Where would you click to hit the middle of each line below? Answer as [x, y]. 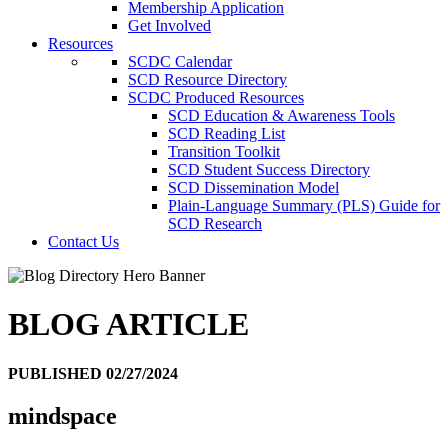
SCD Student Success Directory [269, 169]
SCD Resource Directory [207, 79]
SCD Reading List [226, 133]
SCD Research [215, 223]
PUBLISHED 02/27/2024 [93, 373]
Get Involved [169, 25]
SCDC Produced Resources [216, 97]
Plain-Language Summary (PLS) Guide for [304, 205]
